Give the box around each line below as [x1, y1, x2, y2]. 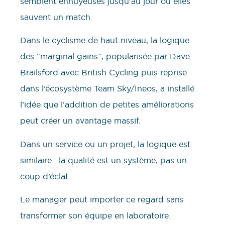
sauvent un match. [20, 12, 92, 22]
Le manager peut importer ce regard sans [20, 194, 184, 204]
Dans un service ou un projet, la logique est [20, 139, 190, 149]
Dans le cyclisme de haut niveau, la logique [20, 35, 189, 46]
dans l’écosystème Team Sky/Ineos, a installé [20, 83, 194, 94]
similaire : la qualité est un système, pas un [20, 155, 187, 165]
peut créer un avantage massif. [20, 116, 141, 126]
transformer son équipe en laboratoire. [20, 210, 171, 220]
